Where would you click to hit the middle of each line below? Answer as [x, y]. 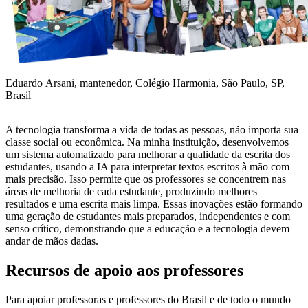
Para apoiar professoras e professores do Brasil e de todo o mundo [148, 300]
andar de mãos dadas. [52, 241]
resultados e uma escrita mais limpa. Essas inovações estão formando [154, 204]
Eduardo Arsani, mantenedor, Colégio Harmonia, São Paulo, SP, [145, 83]
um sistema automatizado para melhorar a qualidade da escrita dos [148, 155]
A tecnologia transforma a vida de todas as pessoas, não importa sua [152, 130]
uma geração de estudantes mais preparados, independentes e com [148, 217]
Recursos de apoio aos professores [124, 271]
